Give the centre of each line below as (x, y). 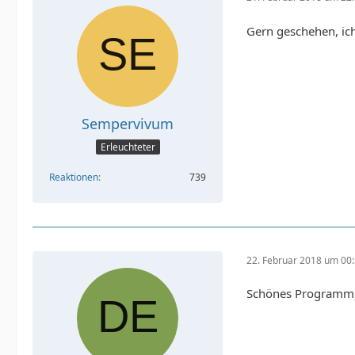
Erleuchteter (128, 147)
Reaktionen (74, 177)
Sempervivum (128, 123)
